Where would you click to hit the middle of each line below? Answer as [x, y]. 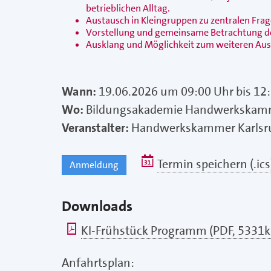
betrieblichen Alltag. [128, 8]
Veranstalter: [96, 128]
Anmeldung [94, 165]
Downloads [97, 206]
